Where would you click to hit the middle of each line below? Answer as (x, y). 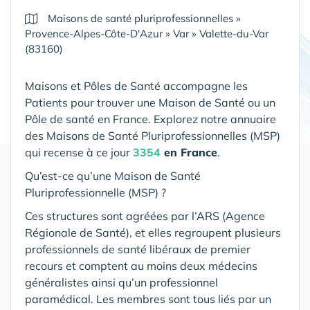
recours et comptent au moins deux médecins (141, 266)
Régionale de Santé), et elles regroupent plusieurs (153, 232)
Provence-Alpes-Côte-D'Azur (94, 34)
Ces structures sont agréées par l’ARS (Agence (145, 216)
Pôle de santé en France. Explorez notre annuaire (151, 119)
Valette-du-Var (234, 34)
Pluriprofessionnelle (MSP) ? (95, 192)
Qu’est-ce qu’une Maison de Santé (113, 176)
